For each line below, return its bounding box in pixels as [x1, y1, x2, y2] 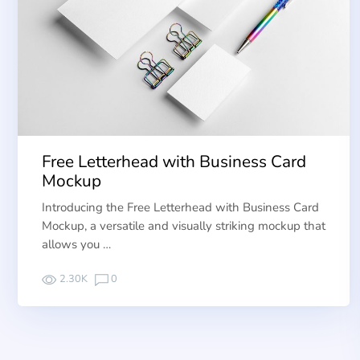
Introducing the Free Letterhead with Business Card [42, 199, 319, 216]
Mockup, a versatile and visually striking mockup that [42, 218, 325, 235]
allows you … [42, 236, 111, 253]
